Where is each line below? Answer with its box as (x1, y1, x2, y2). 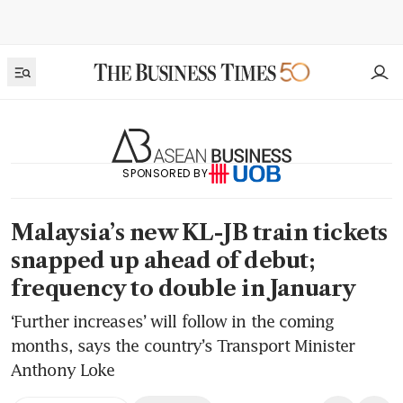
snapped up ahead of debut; (11, 247, 316, 274)
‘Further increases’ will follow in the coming (11, 311, 335, 332)
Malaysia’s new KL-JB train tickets (11, 219, 388, 246)
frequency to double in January (11, 275, 356, 302)
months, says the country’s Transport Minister (11, 336, 355, 356)
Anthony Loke (11, 360, 115, 381)
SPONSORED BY (122, 165, 209, 181)
